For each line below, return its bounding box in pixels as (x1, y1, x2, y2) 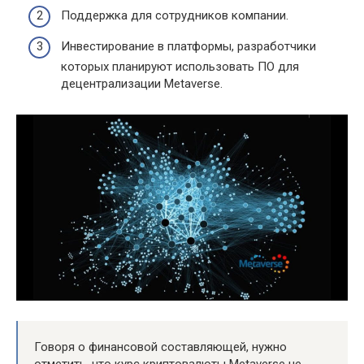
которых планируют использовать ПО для (61, 58, 299, 74)
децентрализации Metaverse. (61, 76, 223, 91)
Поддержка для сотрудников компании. (61, 8, 288, 24)
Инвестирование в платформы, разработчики (61, 38, 316, 54)
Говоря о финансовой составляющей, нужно (34, 340, 287, 355)
